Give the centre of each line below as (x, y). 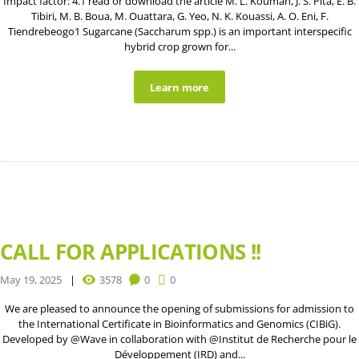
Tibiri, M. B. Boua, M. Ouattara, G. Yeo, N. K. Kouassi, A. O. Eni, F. (179, 16)
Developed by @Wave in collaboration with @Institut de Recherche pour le (179, 339)
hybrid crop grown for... (179, 47)
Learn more (179, 87)
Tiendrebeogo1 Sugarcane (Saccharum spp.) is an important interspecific (179, 32)
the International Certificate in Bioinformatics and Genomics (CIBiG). (179, 324)
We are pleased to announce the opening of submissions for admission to (179, 309)
